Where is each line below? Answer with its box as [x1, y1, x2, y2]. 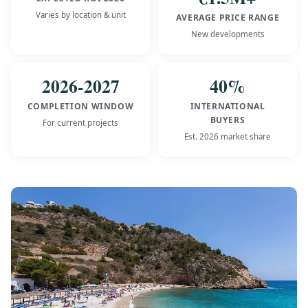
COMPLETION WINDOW [27, 100, 134, 112]
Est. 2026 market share [184, 131, 271, 142]
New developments [190, 28, 265, 39]
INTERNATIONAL [190, 100, 265, 112]
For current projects [43, 117, 118, 128]
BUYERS [210, 113, 245, 126]
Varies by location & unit [35, 9, 126, 20]
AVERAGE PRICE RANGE [175, 11, 280, 23]
